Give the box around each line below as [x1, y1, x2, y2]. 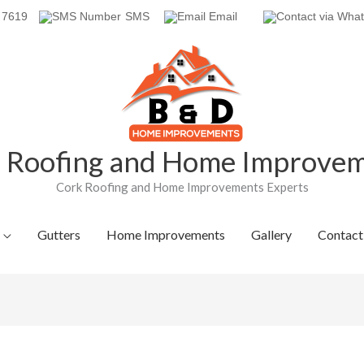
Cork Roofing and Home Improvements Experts [55, 180, 309, 194]
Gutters [37, 227, 80, 242]
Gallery [250, 227, 292, 242]
